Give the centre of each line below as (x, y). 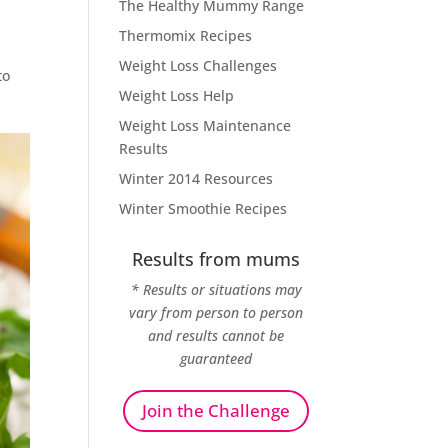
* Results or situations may (216, 289)
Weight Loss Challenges (198, 65)
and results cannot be (216, 335)
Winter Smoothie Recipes (203, 208)
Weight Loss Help (177, 95)
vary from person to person (216, 312)
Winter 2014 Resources (196, 178)
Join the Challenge (216, 411)
